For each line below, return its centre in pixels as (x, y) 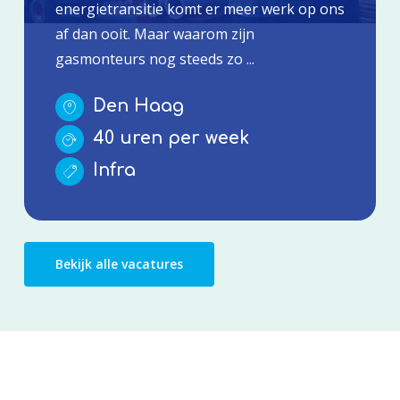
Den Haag (135, 105)
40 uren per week (168, 137)
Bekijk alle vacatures (119, 263)
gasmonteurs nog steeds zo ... (154, 58)
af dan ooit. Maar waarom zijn (154, 33)
